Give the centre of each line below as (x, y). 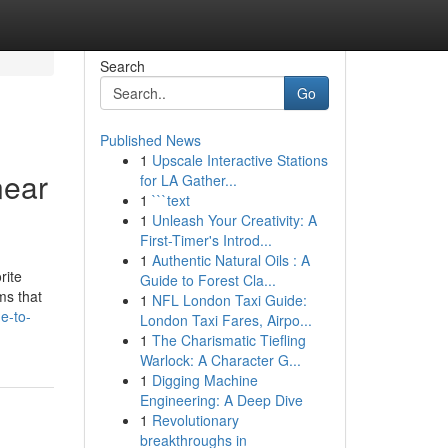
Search (122, 66)
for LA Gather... (188, 180)
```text (170, 200)
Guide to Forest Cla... (207, 280)
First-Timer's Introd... (205, 240)
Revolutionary (195, 420)
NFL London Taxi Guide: (229, 300)
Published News (150, 140)
